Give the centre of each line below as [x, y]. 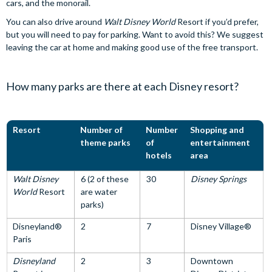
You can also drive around [55, 21]
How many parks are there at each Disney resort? [122, 86]
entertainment [220, 142]
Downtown [212, 260]
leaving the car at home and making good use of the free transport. [132, 47]
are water [99, 191]
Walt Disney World [140, 21]
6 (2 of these [105, 178]
